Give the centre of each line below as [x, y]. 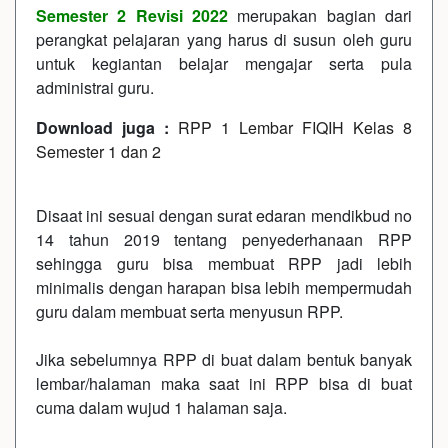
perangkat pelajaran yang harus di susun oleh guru [224, 39]
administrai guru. [95, 87]
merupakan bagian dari [320, 15]
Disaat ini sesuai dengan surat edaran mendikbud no [224, 215]
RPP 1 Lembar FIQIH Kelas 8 [295, 127]
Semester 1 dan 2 [98, 151]
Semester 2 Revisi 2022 [132, 15]
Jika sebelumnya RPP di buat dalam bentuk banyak [224, 359]
